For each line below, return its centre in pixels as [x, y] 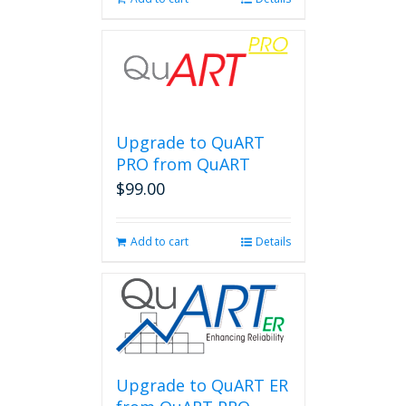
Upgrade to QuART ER [202, 385]
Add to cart [159, 242]
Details [273, 242]
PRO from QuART [183, 164]
